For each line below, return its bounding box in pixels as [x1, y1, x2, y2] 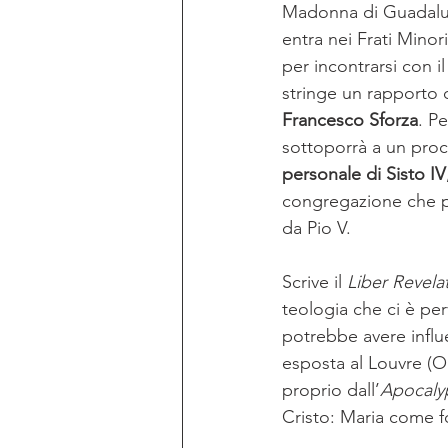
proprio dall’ [282, 379, 380, 401]
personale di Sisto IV [282, 163, 446, 185]
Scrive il [282, 271, 347, 293]
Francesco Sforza [282, 109, 418, 131]
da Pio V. [282, 217, 356, 239]
